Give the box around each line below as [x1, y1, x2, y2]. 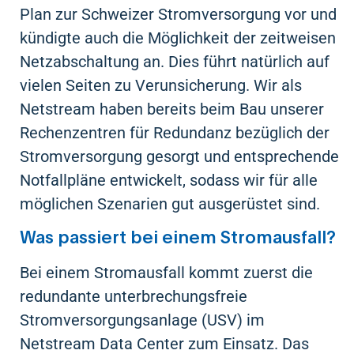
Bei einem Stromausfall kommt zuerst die [20, 262, 313, 282]
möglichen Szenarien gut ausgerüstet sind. [20, 194, 320, 214]
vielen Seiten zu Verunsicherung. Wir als [20, 76, 302, 96]
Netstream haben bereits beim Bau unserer [20, 100, 324, 119]
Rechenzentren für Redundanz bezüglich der [20, 123, 330, 143]
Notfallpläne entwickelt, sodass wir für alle [20, 171, 318, 190]
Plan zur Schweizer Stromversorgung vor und [20, 5, 337, 24]
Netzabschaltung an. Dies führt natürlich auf [20, 52, 330, 72]
